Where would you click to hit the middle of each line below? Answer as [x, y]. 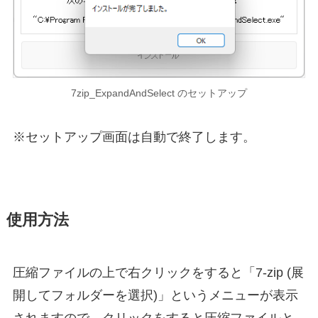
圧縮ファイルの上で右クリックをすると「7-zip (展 [158, 273]
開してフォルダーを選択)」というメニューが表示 [155, 296]
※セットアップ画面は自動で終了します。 [134, 137]
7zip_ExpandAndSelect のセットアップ [159, 93]
